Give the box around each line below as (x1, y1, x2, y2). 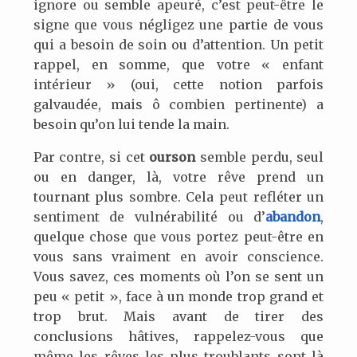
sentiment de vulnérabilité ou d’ (33, 209, 266, 226)
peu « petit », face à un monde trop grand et (33, 288, 324, 305)
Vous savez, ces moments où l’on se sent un (33, 269, 324, 285)
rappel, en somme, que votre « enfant (33, 57, 324, 73)
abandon (265, 209, 321, 226)
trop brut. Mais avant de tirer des (33, 308, 324, 325)
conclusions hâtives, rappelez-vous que (33, 328, 324, 345)
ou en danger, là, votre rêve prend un (33, 169, 324, 186)
